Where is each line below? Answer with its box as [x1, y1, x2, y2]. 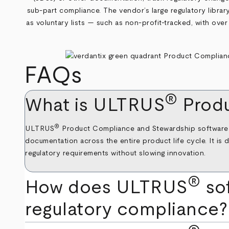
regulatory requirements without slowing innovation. [25, 150, 206, 157]
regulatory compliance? [25, 200, 228, 219]
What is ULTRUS [25, 96, 165, 114]
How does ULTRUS [25, 178, 188, 197]
